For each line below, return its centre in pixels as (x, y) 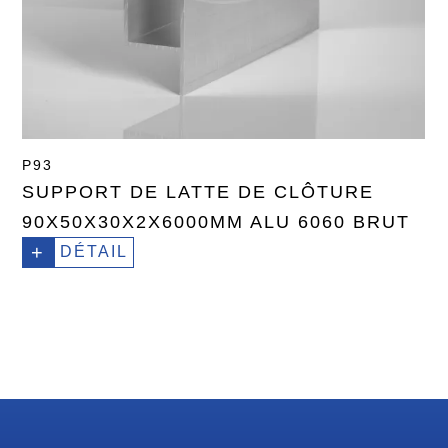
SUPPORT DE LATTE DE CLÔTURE (198, 192)
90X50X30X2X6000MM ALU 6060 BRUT (216, 222)
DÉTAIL (94, 252)
